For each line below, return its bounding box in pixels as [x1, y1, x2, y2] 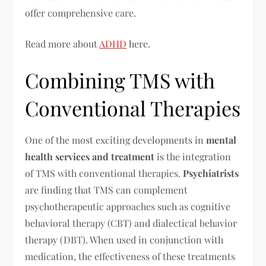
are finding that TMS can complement [25, 183, 188, 196]
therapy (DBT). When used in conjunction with [25, 233, 224, 246]
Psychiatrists [183, 167, 239, 179]
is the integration [154, 150, 232, 163]
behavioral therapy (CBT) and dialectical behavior [25, 217, 237, 229]
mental [206, 134, 237, 146]
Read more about [25, 37, 100, 50]
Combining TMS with [25, 66, 216, 94]
